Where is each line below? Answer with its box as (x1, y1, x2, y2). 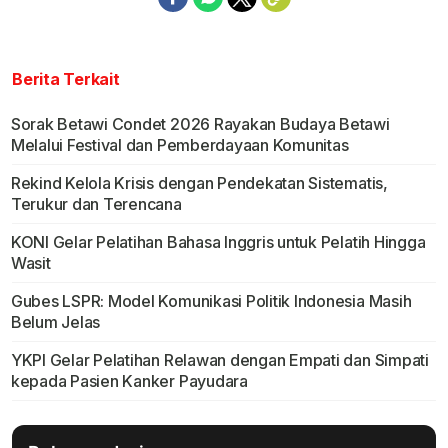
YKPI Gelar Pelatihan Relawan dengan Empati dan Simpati (10, 350, 429, 371)
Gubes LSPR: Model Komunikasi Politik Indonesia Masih (10, 291, 412, 312)
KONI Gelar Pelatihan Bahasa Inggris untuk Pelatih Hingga (10, 232, 426, 253)
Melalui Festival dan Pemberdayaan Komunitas (10, 135, 349, 156)
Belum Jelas (10, 312, 101, 333)
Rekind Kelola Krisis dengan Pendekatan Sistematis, (10, 173, 388, 194)
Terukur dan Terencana (10, 194, 182, 215)
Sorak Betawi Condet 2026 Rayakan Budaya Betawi (10, 114, 390, 135)
